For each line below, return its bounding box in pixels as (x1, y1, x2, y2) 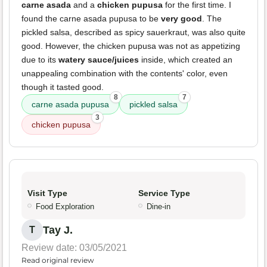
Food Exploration (36, 202, 94, 212)
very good (161, 14, 202, 24)
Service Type (138, 188, 190, 198)
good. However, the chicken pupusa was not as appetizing (21, 41, 240, 51)
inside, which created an (139, 55, 232, 65)
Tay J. (43, 224, 73, 237)
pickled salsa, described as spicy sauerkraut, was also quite (21, 27, 246, 38)
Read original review (21, 256, 94, 265)
